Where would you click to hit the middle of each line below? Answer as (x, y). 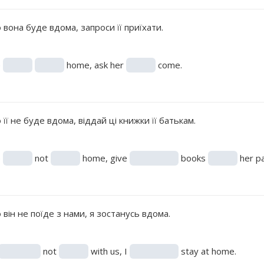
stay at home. (207, 251)
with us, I (109, 251)
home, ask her (95, 65)
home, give (105, 158)
